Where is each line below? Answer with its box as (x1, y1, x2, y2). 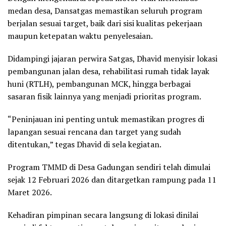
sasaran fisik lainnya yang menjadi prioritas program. (8, 90, 201, 102)
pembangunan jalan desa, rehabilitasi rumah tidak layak (8, 65, 209, 77)
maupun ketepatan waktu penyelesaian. (8, 30, 153, 41)
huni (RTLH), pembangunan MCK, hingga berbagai (8, 78, 191, 89)
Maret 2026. (8, 186, 52, 198)
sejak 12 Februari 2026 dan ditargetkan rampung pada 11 (8, 174, 216, 185)
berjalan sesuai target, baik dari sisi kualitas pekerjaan (8, 17, 202, 29)
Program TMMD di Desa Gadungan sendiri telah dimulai (8, 161, 210, 173)
